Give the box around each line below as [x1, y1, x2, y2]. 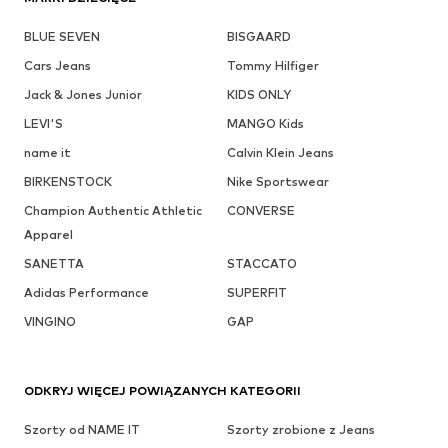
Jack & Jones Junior [24, 87, 142, 103]
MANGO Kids [226, 116, 304, 132]
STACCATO [226, 256, 297, 272]
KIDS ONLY [226, 87, 291, 103]
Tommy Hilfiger [226, 58, 319, 74]
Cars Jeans [24, 58, 91, 74]
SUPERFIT [226, 285, 287, 301]
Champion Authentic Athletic [24, 203, 202, 219]
